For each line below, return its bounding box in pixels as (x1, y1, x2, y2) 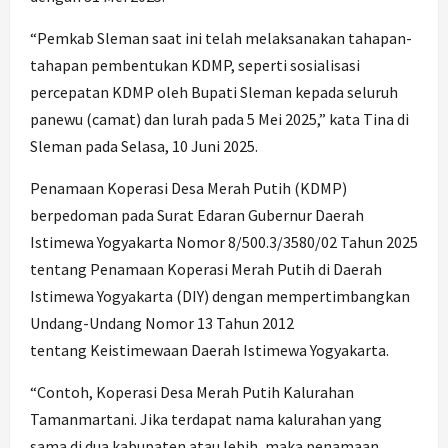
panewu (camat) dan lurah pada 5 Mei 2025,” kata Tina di (30, 109, 409, 130)
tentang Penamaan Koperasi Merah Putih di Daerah (30, 259, 382, 280)
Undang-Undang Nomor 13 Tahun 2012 (30, 313, 294, 334)
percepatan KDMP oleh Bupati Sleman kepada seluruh (30, 82, 398, 103)
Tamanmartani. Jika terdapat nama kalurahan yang (30, 409, 382, 430)
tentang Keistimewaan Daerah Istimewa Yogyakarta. (30, 340, 389, 361)
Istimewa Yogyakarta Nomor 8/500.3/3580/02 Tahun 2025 (30, 232, 418, 253)
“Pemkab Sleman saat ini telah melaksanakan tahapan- (30, 28, 412, 49)
